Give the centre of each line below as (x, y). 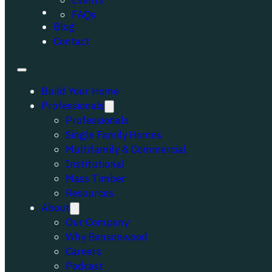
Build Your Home (80, 91)
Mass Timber (96, 178)
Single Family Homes (114, 135)
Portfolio (74, 12)
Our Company (97, 222)
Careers (83, 251)
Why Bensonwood (107, 237)
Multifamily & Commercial (126, 149)
